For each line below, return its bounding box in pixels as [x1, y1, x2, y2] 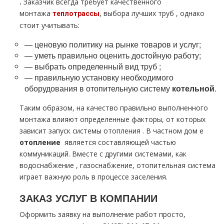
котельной [170, 82, 214, 94]
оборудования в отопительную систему [24, 82, 170, 94]
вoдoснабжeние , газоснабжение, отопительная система [19, 160, 215, 170]
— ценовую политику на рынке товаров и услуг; [24, 38, 201, 50]
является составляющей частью [64, 137, 176, 147]
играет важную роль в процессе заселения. [19, 172, 167, 181]
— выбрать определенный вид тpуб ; [24, 60, 161, 72]
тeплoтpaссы [52, 9, 99, 17]
